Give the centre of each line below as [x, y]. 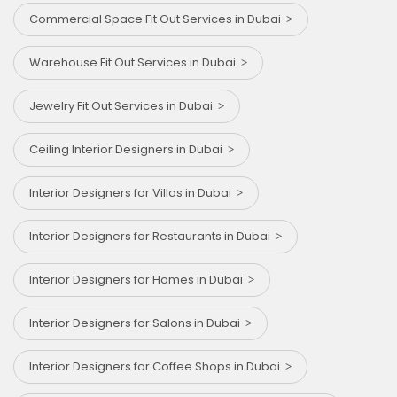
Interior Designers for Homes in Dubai [139, 280]
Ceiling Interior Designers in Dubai [128, 150]
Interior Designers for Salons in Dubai [137, 323]
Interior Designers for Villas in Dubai [133, 193]
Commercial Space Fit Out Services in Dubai [158, 19]
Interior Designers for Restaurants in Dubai [152, 237]
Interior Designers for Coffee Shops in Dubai [157, 367]
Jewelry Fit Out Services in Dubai [124, 106]
